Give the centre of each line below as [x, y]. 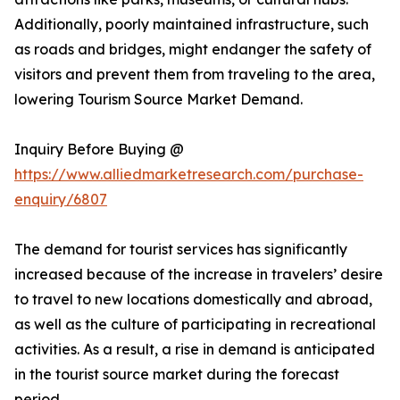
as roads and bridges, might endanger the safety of [193, 50]
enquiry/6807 [61, 200]
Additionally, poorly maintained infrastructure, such [192, 25]
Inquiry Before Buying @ [99, 150]
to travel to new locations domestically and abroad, [193, 300]
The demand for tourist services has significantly [181, 250]
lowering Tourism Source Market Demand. [158, 100]
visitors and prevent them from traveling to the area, [195, 75]
